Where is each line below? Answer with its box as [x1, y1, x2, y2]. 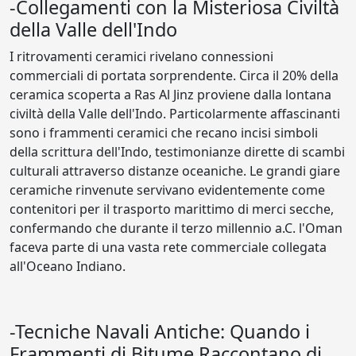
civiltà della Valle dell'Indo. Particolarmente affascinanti [10, 104, 340, 122]
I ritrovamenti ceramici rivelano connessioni [10, 47, 273, 65]
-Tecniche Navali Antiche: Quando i [10, 318, 310, 344]
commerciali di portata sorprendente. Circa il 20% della [10, 66, 339, 84]
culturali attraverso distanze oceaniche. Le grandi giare [10, 161, 340, 180]
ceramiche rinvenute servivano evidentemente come [10, 180, 325, 199]
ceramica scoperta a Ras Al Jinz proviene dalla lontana [10, 85, 331, 103]
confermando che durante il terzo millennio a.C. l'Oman [10, 219, 342, 237]
